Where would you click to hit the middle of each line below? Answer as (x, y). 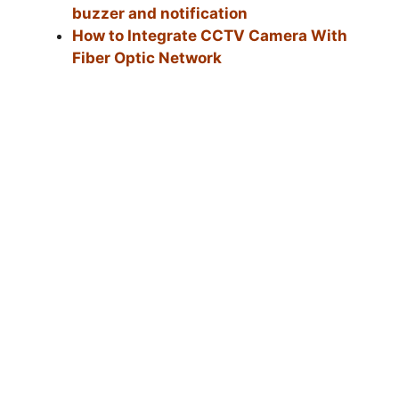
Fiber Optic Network (147, 57)
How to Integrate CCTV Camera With (210, 35)
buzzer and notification (160, 13)
